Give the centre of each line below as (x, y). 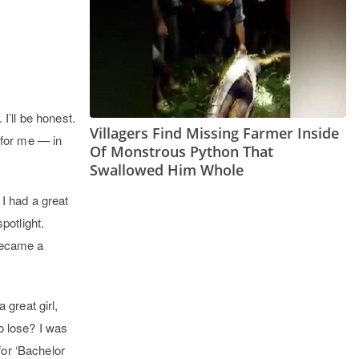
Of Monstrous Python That (182, 152)
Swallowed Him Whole (167, 170)
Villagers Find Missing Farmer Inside (214, 133)
